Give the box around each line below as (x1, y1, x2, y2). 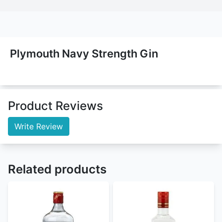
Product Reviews (8, 98, 103, 113)
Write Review (14, 121, 63, 131)
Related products (8, 162, 107, 176)
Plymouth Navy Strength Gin (10, 47, 158, 60)
